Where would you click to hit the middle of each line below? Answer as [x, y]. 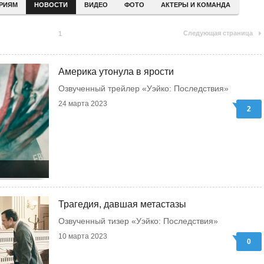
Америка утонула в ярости [116, 72]
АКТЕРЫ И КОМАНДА [195, 5]
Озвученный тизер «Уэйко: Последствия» [138, 221]
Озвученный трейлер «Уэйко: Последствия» [143, 88]
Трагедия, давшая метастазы [122, 204]
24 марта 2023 [83, 104]
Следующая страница [218, 33]
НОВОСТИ [51, 5]
